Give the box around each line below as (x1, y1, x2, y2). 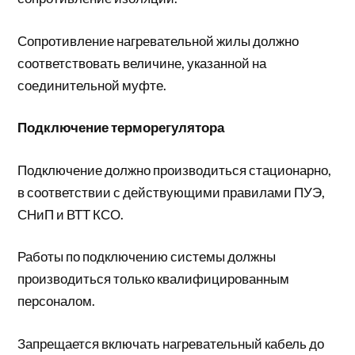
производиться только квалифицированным (17, 270, 290, 287)
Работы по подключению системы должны (17, 248, 277, 265)
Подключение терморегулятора (17, 119, 225, 136)
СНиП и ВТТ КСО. (17, 205, 124, 223)
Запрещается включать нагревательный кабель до (17, 334, 325, 352)
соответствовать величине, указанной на (17, 54, 267, 71)
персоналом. (17, 292, 96, 309)
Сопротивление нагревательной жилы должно (17, 32, 300, 49)
